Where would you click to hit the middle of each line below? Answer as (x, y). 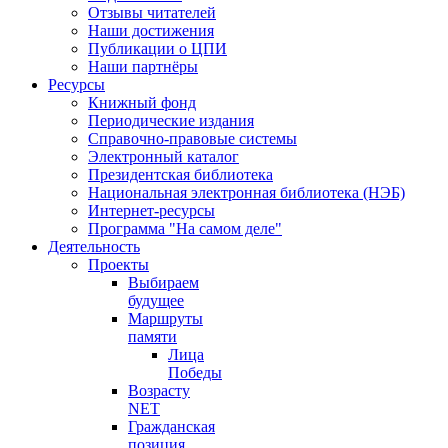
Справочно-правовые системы (192, 138)
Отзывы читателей (152, 12)
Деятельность (94, 246)
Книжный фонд (142, 102)
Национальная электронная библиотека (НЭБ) (246, 192)
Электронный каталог (163, 156)
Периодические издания (171, 120)
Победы (195, 372)
